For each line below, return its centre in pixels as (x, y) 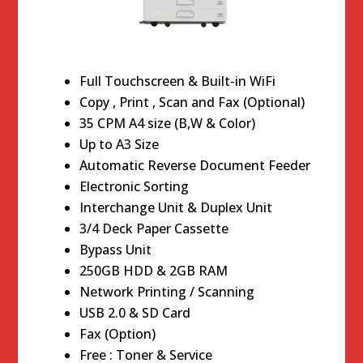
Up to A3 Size (120, 144)
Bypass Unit (116, 249)
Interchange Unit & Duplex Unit (176, 207)
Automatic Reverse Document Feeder (195, 165)
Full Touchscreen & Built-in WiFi (178, 81)
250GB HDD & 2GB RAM (154, 270)
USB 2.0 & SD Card (135, 312)
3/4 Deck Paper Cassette (154, 228)
